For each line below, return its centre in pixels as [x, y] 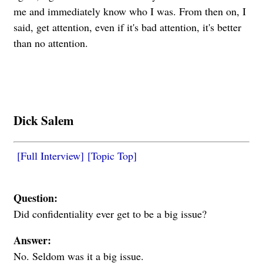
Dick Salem [44, 120]
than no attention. [51, 43]
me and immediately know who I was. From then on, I [130, 11]
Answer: [32, 240]
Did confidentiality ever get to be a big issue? [110, 214]
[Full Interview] [50, 156]
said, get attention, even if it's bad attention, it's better [127, 27]
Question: [36, 198]
